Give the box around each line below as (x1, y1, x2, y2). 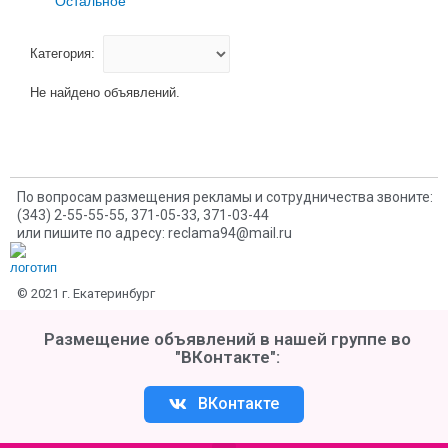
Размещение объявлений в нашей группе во (44, 328, 411, 349)
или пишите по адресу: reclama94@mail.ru (17, 224, 292, 241)
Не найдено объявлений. (30, 84, 180, 100)
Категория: (30, 46, 95, 62)
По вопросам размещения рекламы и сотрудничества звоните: (17, 188, 433, 205)
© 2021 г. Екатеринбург (17, 285, 155, 301)
